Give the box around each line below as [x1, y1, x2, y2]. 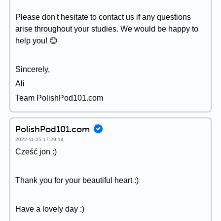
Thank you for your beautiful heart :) [15, 176, 139, 184]
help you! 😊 [15, 37, 58, 45]
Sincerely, [15, 65, 50, 74]
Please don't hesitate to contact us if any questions [15, 13, 191, 21]
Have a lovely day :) [15, 205, 84, 213]
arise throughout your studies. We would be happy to [15, 25, 198, 33]
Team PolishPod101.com [15, 94, 103, 102]
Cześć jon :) [15, 147, 57, 156]
